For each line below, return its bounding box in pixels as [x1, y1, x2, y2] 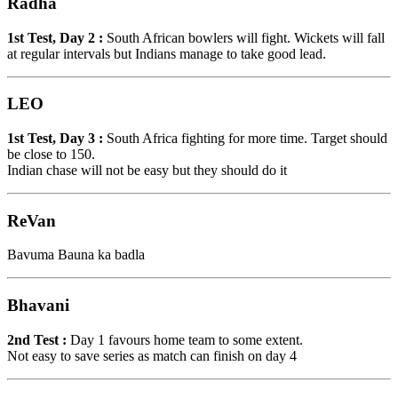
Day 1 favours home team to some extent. [67, 331, 303, 347]
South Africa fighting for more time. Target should [103, 130, 387, 146]
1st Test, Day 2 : [7, 29, 103, 45]
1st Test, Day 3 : [7, 130, 103, 146]
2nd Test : [7, 331, 67, 347]
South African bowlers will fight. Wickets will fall [103, 29, 385, 45]
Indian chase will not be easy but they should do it [7, 162, 287, 178]
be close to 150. [7, 146, 95, 162]
